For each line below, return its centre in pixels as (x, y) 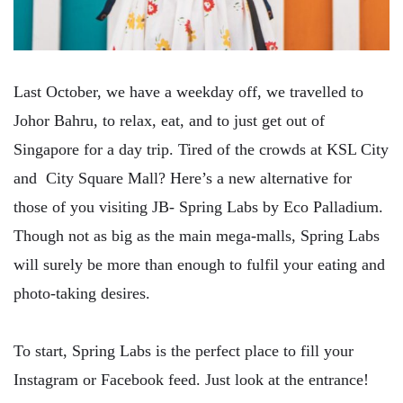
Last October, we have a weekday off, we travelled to (188, 92)
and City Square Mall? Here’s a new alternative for (183, 178)
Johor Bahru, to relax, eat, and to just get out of (169, 121)
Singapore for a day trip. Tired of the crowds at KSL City (201, 149)
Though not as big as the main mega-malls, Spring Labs (197, 236)
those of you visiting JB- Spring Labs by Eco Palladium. (198, 207)
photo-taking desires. (82, 293)
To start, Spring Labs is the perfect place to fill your (184, 351)
